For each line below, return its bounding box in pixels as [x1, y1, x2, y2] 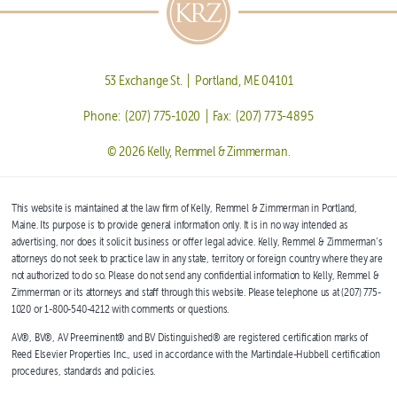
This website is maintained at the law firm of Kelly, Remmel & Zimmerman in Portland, [11, 200, 358, 216]
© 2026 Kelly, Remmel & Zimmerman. [106, 142, 291, 160]
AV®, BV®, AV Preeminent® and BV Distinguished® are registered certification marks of [11, 330, 369, 346]
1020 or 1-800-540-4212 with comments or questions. [11, 301, 230, 317]
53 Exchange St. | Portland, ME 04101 [104, 71, 293, 89]
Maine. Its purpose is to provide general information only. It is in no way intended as [11, 217, 348, 233]
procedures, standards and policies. [11, 363, 156, 379]
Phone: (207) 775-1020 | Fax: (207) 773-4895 [83, 106, 314, 124]
